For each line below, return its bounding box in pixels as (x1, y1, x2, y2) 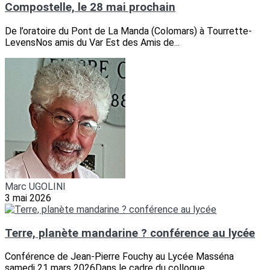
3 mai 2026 (5, 192, 51, 204)
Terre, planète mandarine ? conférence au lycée (5, 226, 255, 240)
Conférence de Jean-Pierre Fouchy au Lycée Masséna (5, 251, 234, 263)
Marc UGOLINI (5, 180, 66, 192)
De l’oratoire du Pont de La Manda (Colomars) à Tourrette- (5, 25, 252, 37)
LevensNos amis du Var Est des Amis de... (5, 36, 180, 48)
